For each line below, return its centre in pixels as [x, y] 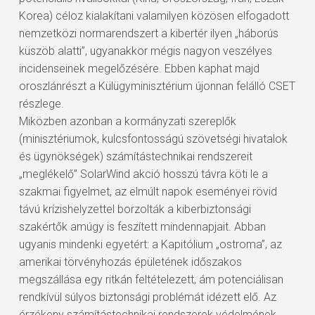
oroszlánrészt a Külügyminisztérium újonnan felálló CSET [157, 86]
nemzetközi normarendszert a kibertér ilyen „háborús [148, 33]
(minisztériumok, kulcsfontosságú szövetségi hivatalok [153, 139]
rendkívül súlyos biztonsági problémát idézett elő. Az [147, 297]
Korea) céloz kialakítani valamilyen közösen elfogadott [154, 16]
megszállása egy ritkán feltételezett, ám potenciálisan [151, 279]
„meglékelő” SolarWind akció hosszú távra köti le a [143, 174]
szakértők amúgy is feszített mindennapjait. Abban [142, 227]
